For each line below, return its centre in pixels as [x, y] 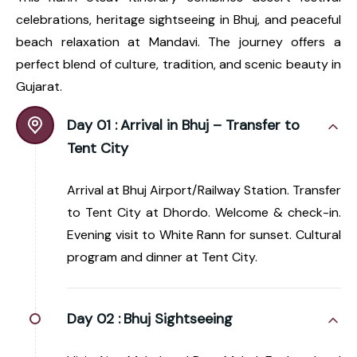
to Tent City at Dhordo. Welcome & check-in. [204, 212]
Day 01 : [92, 125]
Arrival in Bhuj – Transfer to [210, 125]
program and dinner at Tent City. [162, 257]
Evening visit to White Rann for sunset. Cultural [204, 234]
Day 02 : [94, 318]
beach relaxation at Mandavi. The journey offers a [178, 41]
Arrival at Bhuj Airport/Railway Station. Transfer [204, 190]
